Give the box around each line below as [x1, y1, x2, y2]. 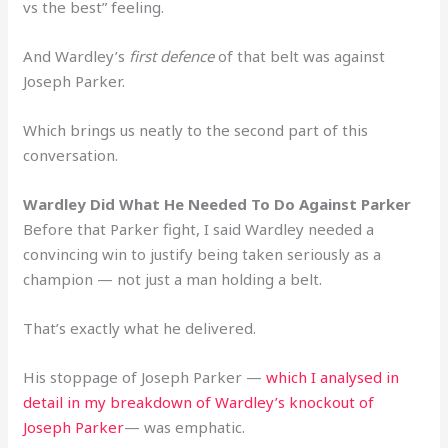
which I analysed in [266, 366, 400, 387]
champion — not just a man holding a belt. [23, 268, 323, 289]
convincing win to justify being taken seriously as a [23, 243, 382, 264]
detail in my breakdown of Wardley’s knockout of [23, 391, 375, 412]
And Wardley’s [23, 45, 130, 66]
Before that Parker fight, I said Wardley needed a [23, 218, 375, 239]
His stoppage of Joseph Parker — [23, 366, 267, 387]
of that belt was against [214, 45, 386, 66]
